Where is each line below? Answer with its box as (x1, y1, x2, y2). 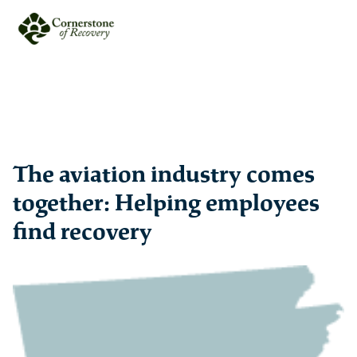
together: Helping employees (13, 189, 320, 218)
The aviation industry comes (13, 160, 315, 189)
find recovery (13, 218, 152, 246)
